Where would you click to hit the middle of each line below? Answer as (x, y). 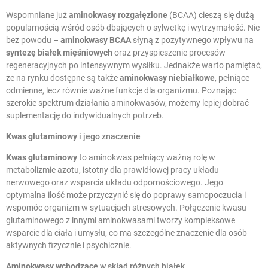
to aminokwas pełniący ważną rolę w (146, 158)
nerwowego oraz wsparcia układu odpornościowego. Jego (115, 183)
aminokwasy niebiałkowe (167, 78)
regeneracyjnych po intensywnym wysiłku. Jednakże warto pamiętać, (134, 66)
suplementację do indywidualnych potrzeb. (85, 116)
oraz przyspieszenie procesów (169, 53)
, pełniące (232, 78)
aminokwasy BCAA (96, 40)
